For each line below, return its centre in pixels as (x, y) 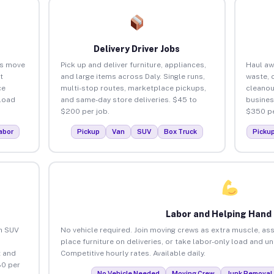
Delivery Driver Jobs (137, 49)
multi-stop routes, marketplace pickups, (133, 88)
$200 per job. (85, 111)
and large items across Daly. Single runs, (132, 76)
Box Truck (180, 131)
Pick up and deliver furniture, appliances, (133, 65)
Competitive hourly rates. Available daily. (133, 253)
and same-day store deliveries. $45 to (128, 99)
